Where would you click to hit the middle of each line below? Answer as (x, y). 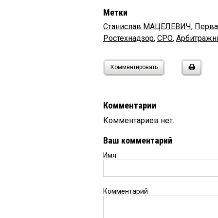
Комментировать (134, 67)
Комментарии (130, 106)
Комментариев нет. (139, 121)
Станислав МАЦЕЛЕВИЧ (147, 27)
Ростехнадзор (128, 38)
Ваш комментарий (138, 141)
